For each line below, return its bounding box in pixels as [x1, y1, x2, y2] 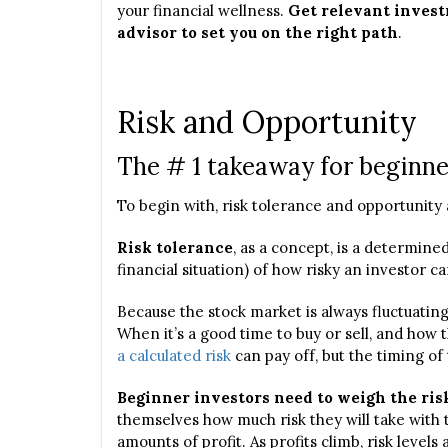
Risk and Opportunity [117, 103, 417, 141]
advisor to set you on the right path [117, 23, 398, 42]
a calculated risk [117, 346, 231, 365]
